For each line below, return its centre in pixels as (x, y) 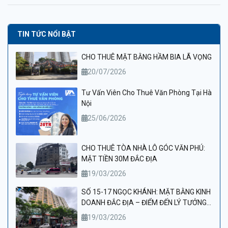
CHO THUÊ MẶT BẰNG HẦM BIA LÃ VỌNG (147, 57)
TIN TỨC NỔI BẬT (47, 34)
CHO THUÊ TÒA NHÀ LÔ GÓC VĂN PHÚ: (143, 148)
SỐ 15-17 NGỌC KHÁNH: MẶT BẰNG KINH (146, 192)
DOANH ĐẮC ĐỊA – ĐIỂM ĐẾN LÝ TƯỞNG (144, 203)
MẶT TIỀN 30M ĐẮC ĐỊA (119, 159)
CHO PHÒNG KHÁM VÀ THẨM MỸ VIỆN (142, 213)
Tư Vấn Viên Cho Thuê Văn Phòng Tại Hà (147, 93)
